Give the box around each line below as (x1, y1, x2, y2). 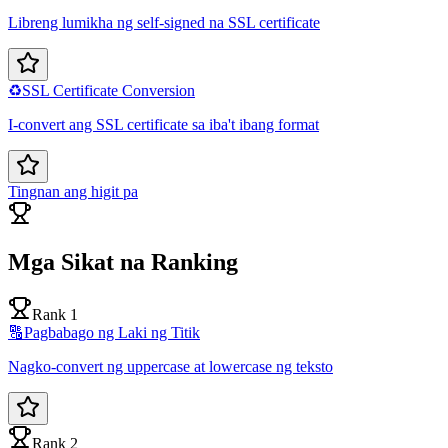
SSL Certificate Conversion (22, 82, 195, 100)
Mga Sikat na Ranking (8, 249, 238, 276)
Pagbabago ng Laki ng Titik (24, 324, 200, 342)
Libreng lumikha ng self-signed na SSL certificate (8, 14, 320, 32)
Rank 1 (32, 306, 78, 324)
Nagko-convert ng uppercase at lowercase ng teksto (8, 358, 333, 376)
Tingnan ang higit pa (8, 183, 138, 201)
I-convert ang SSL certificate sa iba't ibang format (8, 116, 319, 134)
